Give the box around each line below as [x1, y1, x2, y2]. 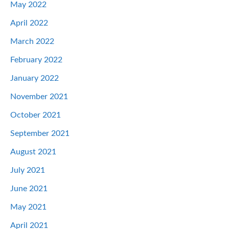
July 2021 [10, 166, 45, 175]
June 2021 [10, 185, 48, 193]
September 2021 [10, 129, 70, 138]
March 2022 [10, 37, 54, 46]
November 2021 [10, 93, 68, 101]
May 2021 [10, 203, 47, 212]
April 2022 [10, 19, 48, 28]
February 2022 [10, 56, 62, 64]
